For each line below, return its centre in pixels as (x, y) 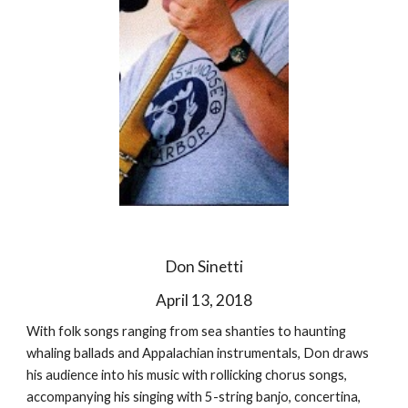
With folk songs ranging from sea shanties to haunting (187, 331)
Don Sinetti (204, 266)
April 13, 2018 (204, 300)
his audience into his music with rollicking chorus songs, (187, 374)
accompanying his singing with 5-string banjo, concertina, (194, 396)
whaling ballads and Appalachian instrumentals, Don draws (198, 352)
